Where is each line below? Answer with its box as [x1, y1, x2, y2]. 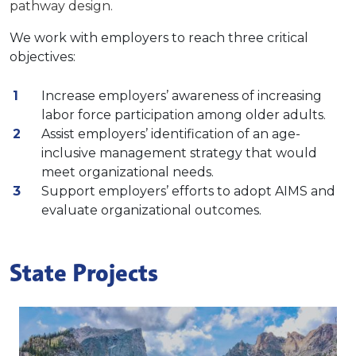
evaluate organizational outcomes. [41, 203, 261, 219]
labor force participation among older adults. [41, 107, 326, 123]
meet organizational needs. [41, 164, 214, 180]
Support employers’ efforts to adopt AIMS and [41, 184, 335, 199]
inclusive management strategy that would [41, 145, 317, 161]
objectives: [10, 49, 75, 65]
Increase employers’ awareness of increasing [41, 88, 322, 104]
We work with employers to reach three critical [10, 30, 308, 46]
